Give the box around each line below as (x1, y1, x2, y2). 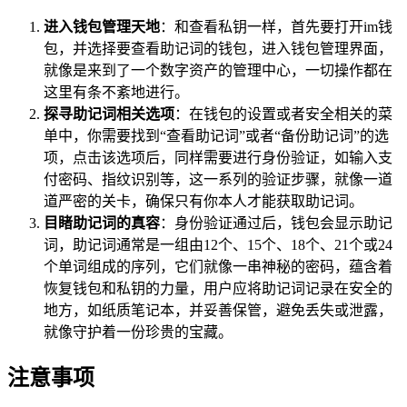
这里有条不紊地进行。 (44, 84, 189, 101)
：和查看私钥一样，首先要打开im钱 (160, 19, 392, 35)
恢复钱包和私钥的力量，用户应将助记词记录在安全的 (44, 281, 392, 297)
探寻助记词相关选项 (44, 106, 174, 123)
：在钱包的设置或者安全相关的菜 (174, 106, 392, 123)
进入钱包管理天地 (44, 19, 160, 35)
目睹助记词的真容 (44, 215, 160, 232)
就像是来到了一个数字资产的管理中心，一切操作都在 (44, 63, 392, 79)
